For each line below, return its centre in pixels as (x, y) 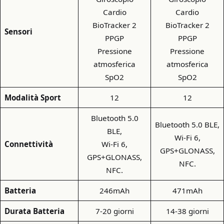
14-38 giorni (187, 211)
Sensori (18, 31)
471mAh (187, 190)
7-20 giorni (114, 211)
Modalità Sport (32, 97)
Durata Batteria (34, 211)
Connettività (28, 144)
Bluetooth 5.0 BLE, (187, 124)
